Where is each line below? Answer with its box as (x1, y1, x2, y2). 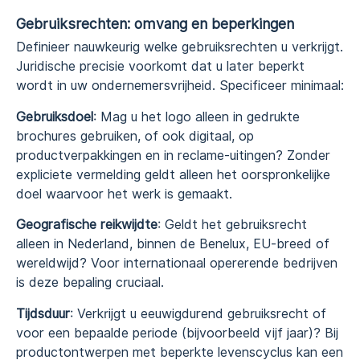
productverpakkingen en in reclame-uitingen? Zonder (16, 147, 330, 163)
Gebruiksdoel (16, 108, 93, 125)
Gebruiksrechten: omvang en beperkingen (16, 15, 294, 33)
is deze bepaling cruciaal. (16, 275, 164, 291)
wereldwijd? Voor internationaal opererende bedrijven (16, 256, 337, 272)
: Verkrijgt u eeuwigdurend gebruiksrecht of (70, 305, 326, 321)
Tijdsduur (16, 305, 70, 321)
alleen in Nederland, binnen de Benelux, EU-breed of (16, 236, 329, 252)
